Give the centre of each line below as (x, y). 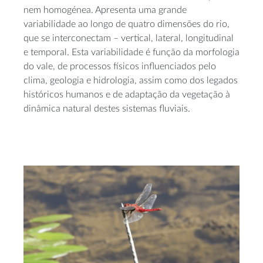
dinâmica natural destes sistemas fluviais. (107, 109)
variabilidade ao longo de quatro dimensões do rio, (127, 24)
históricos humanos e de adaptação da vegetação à (127, 95)
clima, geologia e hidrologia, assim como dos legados (131, 80)
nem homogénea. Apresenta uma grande (105, 10)
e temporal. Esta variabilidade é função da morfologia (131, 52)
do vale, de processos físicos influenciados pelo (120, 66)
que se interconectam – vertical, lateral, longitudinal (129, 38)
